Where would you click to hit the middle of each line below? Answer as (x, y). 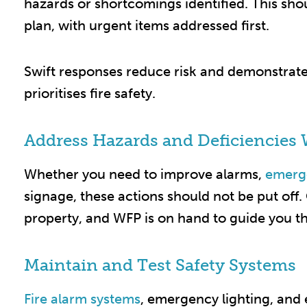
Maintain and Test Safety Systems (160, 265)
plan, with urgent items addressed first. (147, 26)
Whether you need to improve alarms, (145, 174)
